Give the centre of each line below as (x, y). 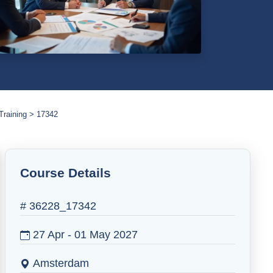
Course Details (65, 173)
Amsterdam (61, 263)
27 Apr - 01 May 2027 (83, 235)
